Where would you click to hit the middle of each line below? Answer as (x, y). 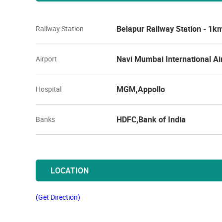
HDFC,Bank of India (151, 119)
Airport (46, 59)
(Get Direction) (58, 197)
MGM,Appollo (141, 89)
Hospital (49, 89)
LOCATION (70, 170)
